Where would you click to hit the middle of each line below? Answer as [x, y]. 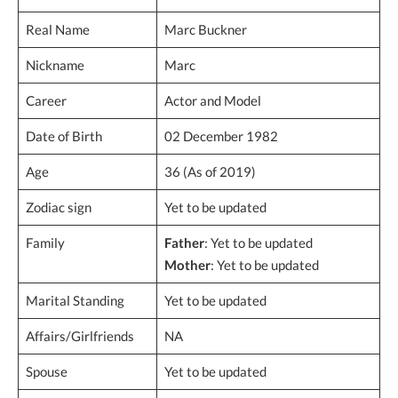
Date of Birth [64, 135]
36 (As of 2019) [210, 171]
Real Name [57, 29]
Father [184, 242]
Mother [187, 264]
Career [46, 100]
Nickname [55, 64]
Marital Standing [75, 300]
